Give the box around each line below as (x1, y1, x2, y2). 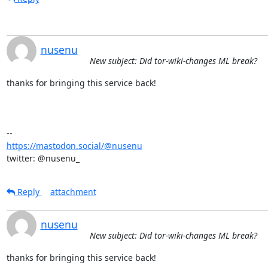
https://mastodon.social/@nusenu (6, 139, 142, 151)
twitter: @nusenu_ (6, 152, 80, 164)
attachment (50, 185, 96, 197)
